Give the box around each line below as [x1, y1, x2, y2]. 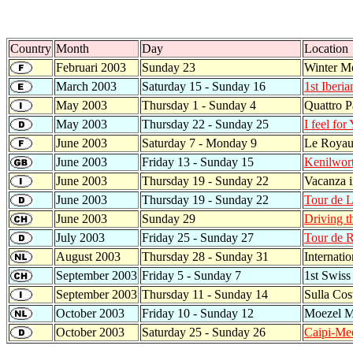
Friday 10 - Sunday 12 [142, 307, 254, 320]
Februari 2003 [56, 61, 126, 74]
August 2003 [56, 250, 121, 263]
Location [304, 42, 348, 55]
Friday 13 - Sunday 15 [142, 155, 254, 169]
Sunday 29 [142, 212, 195, 225]
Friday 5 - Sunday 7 [142, 269, 241, 282]
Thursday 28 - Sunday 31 [142, 250, 269, 263]
